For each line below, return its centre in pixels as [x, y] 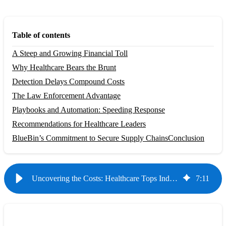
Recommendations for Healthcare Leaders [79, 124]
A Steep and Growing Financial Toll [70, 53]
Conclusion [186, 138]
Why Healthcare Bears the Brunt [64, 67]
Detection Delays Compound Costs [68, 81]
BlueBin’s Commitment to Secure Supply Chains [90, 138]
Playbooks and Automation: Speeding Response [89, 109]
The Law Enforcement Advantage [66, 95]
